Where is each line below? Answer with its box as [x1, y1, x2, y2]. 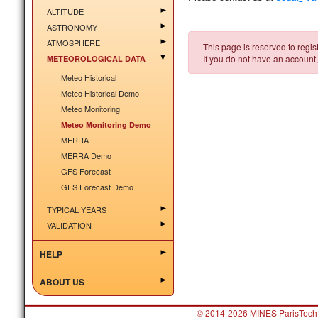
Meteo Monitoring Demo [60, 119, 151, 130]
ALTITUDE [46, 6, 84, 17]
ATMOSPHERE [46, 37, 100, 48]
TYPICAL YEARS [46, 204, 106, 215]
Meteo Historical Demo [60, 87, 139, 99]
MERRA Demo [60, 150, 111, 161]
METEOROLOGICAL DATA [46, 53, 146, 64]
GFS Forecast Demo [60, 181, 133, 192]
